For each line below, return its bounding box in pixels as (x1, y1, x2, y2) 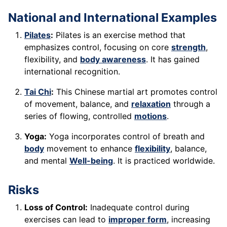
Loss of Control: (24, 202, 88, 213)
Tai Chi (24, 87, 51, 97)
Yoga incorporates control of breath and (47, 131, 205, 142)
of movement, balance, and (24, 99, 131, 109)
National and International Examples (8, 10, 217, 25)
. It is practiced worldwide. (113, 156, 215, 166)
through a (171, 99, 210, 109)
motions (134, 111, 167, 122)
